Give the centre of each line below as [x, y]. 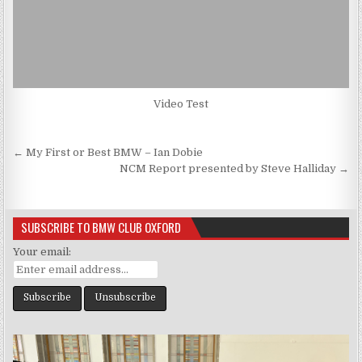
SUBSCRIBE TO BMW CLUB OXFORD [101, 227]
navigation [69, 177]
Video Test [181, 103]
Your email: [42, 251]
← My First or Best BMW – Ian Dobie [108, 152]
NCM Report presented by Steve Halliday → [234, 168]
